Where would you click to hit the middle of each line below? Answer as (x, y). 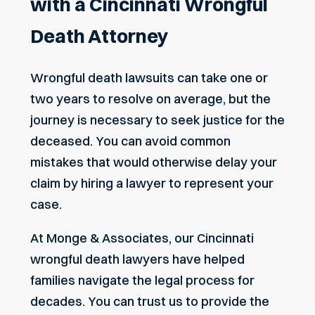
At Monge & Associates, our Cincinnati (142, 238)
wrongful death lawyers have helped (137, 259)
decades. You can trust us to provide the (150, 302)
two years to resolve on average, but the (150, 99)
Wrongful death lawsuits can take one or (149, 78)
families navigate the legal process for (142, 281)
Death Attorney (99, 36)
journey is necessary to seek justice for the (157, 120)
